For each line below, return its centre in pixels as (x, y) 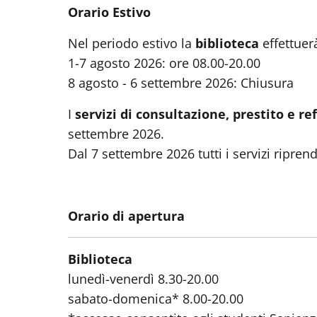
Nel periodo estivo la (132, 43)
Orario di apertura (126, 215)
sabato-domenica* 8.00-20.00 (156, 298)
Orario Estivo (109, 12)
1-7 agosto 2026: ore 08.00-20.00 (164, 63)
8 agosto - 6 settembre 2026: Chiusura (181, 82)
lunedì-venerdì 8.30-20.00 (145, 278)
